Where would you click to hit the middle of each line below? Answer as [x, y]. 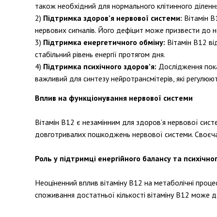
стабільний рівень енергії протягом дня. [100, 54]
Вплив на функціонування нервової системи [114, 98]
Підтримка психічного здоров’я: [100, 66]
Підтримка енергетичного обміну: [104, 42]
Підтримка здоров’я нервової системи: [113, 18]
